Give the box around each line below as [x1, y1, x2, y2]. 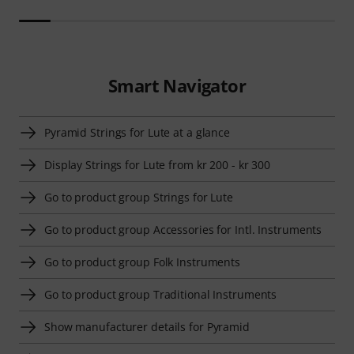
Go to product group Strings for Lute [44, 190, 234, 205]
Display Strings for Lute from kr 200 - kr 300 [44, 157, 271, 173]
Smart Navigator [107, 73, 246, 98]
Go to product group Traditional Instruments [44, 287, 277, 303]
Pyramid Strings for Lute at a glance [44, 125, 231, 141]
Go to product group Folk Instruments [44, 254, 241, 270]
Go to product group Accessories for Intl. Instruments [44, 222, 322, 238]
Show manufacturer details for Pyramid [44, 319, 250, 335]
